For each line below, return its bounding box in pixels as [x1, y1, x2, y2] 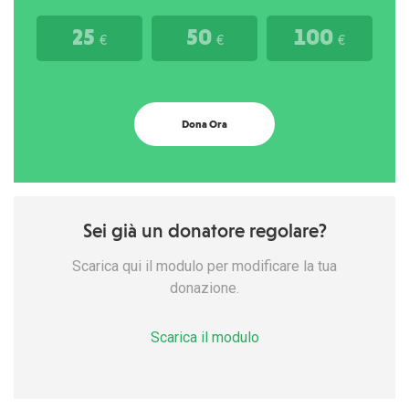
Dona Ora [182, 118, 227, 131]
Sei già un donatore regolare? [82, 219, 327, 243]
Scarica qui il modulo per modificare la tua [72, 257, 337, 276]
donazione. [170, 279, 239, 298]
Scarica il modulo [150, 329, 259, 347]
